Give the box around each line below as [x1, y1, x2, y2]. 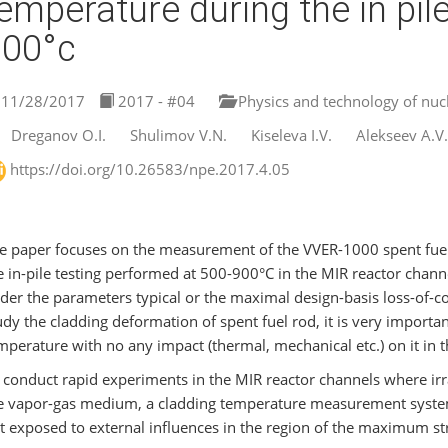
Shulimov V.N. [129, 125, 227, 145]
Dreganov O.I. [10, 125, 106, 145]
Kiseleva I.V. [250, 125, 332, 145]
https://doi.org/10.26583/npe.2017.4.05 [9, 159, 290, 179]
